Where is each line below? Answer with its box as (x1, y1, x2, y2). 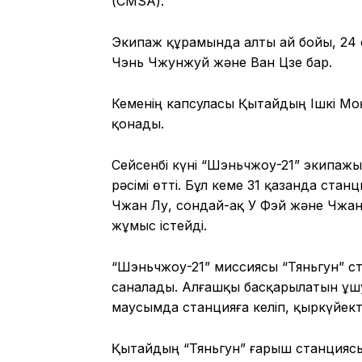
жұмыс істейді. (112, 217, 207, 234)
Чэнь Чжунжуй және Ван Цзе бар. (112, 53, 332, 70)
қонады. (112, 115, 164, 132)
